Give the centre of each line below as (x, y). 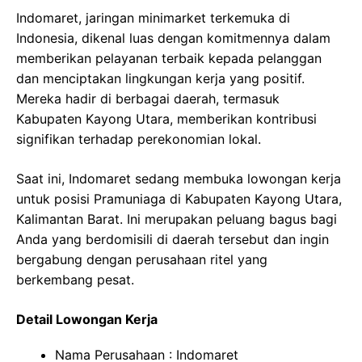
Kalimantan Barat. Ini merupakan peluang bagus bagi (177, 219)
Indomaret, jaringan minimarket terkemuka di (153, 17)
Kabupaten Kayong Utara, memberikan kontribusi (166, 118)
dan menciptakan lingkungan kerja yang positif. (160, 78)
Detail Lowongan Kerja (87, 319)
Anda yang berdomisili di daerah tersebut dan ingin (173, 239)
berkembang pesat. (75, 279)
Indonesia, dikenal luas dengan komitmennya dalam (173, 38)
